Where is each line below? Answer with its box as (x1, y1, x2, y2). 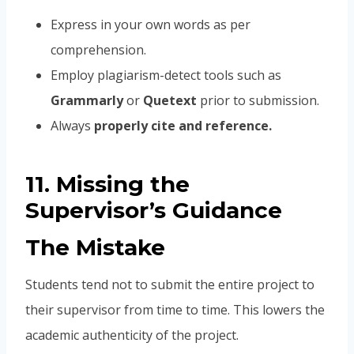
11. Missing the (25, 171, 190, 198)
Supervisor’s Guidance (25, 197, 282, 224)
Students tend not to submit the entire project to (25, 276, 314, 294)
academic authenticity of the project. (25, 326, 239, 345)
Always (51, 117, 94, 135)
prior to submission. (197, 92, 319, 110)
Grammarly (51, 92, 123, 110)
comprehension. (51, 41, 146, 59)
